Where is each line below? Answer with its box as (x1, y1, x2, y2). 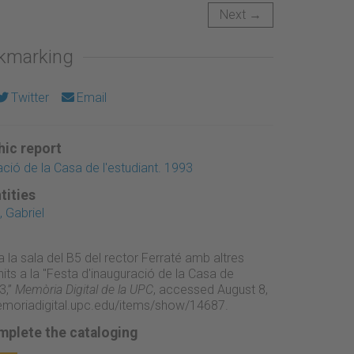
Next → (220, 6, 262, 22)
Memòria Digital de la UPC (14, 281, 153, 297)
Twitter (10, 89, 49, 105)
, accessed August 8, (153, 281, 268, 297)
